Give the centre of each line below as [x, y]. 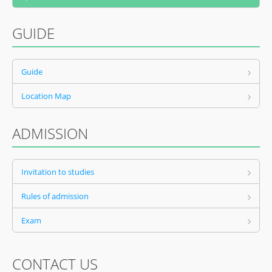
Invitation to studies [58, 172]
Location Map [46, 96]
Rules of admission [55, 196]
